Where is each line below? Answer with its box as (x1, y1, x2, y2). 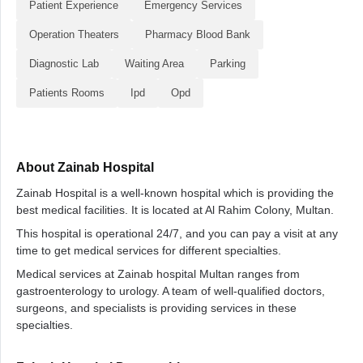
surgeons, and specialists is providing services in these (16, 301, 297, 314)
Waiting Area (125, 58, 184, 70)
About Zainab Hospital (16, 160, 154, 174)
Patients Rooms (29, 87, 105, 99)
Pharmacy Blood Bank (145, 28, 250, 41)
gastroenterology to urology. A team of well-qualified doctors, (16, 284, 325, 297)
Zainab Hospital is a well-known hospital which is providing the (16, 186, 334, 199)
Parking (210, 58, 246, 70)
